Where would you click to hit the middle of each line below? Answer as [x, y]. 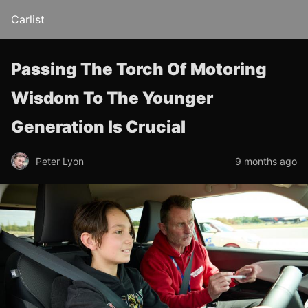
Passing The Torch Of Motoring [139, 69]
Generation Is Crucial [98, 127]
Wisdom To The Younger [112, 98]
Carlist [28, 19]
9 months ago [266, 161]
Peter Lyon [60, 161]
